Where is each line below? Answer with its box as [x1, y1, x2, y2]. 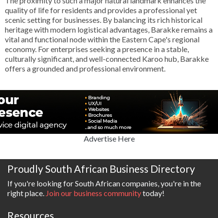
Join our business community [46, 188, 141, 198]
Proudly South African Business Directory [7, 163, 195, 175]
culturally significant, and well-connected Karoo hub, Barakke [5, 54, 209, 63]
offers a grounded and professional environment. [5, 64, 165, 73]
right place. [7, 188, 46, 198]
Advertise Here [83, 134, 135, 143]
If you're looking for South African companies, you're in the [7, 179, 201, 188]
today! [141, 188, 164, 198]
